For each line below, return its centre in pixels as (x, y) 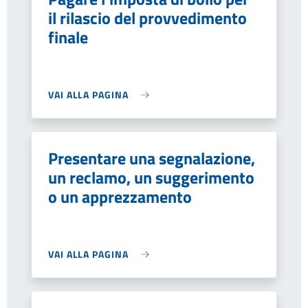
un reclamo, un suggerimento (151, 177)
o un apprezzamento (120, 197)
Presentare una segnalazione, (152, 158)
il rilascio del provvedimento (147, 18)
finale (68, 37)
